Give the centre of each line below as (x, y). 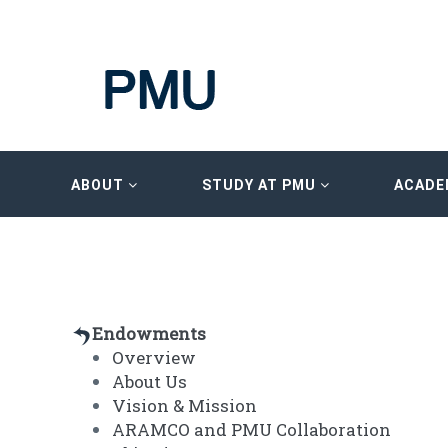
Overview (154, 358)
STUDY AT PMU (261, 184)
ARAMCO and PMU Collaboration (251, 430)
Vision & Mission (184, 406)
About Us (149, 382)
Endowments (149, 334)
